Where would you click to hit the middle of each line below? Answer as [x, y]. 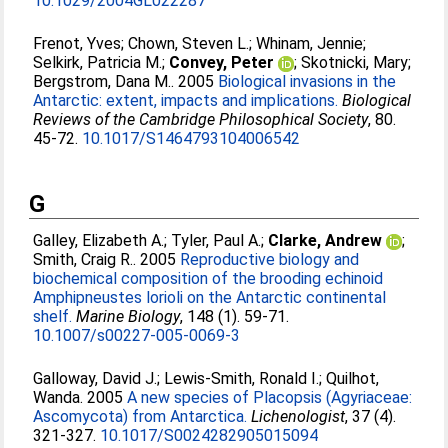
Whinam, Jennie [310, 43]
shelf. [53, 316]
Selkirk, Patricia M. [98, 62]
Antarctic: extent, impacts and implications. [186, 100]
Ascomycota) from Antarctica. [140, 416]
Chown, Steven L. [189, 43]
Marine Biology [128, 316]
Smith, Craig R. [83, 259]
